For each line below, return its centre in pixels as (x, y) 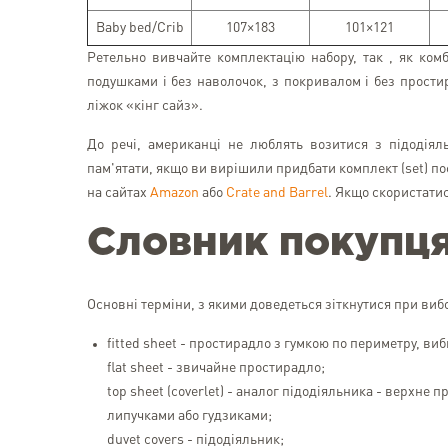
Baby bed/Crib (139, 28)
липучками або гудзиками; (189, 416)
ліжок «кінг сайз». (145, 106)
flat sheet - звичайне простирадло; (216, 368)
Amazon (174, 193)
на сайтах (118, 193)
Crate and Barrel (277, 193)
